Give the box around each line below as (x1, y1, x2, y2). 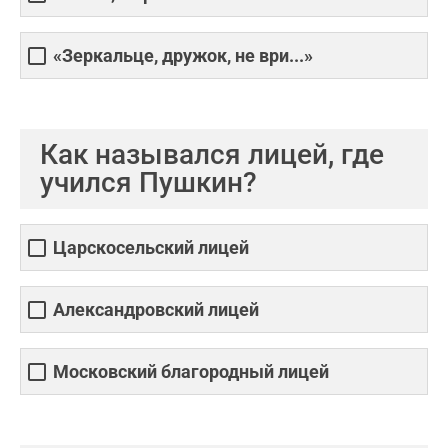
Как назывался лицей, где (40, 138, 384, 171)
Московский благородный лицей (53, 361, 329, 383)
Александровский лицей (53, 299, 259, 321)
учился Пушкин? (40, 166, 257, 199)
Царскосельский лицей (53, 237, 249, 259)
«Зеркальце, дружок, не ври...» (53, 45, 313, 67)
